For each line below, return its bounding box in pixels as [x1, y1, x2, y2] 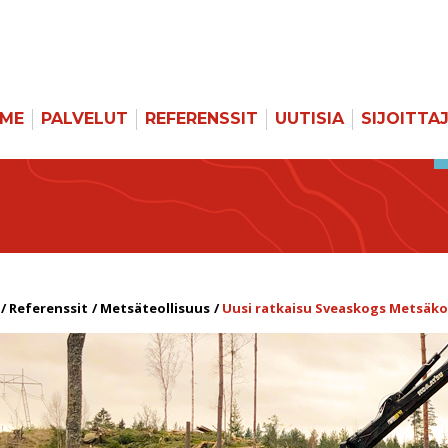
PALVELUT [41, 109, 128, 128]
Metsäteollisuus [99, 298, 210, 317]
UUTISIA [275, 109, 344, 128]
